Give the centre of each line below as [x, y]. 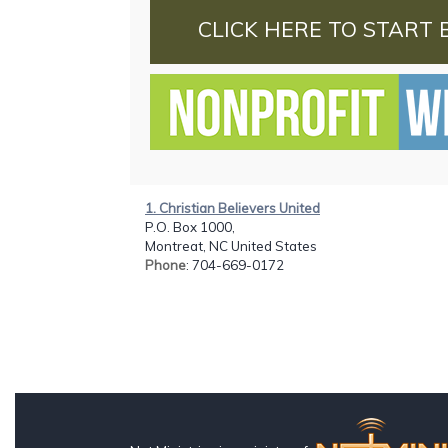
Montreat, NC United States [231, 245]
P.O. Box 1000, [190, 226]
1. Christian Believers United [232, 207]
